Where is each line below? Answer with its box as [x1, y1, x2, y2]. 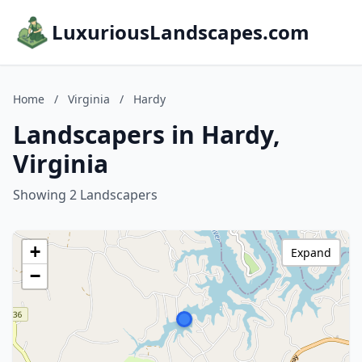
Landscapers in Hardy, [13, 118, 280, 151]
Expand [291, 245, 331, 260]
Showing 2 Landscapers [13, 186, 158, 204]
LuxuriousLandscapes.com [52, 19, 309, 45]
